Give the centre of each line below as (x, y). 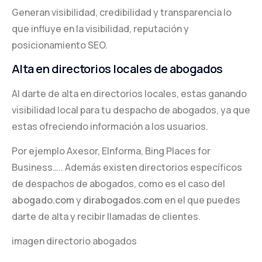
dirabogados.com (123, 200)
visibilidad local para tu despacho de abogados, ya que (131, 110)
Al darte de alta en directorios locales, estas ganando (129, 93)
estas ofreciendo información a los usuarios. (110, 126)
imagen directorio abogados (74, 241)
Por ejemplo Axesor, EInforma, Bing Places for (111, 151)
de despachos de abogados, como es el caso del (118, 183)
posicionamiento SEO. (60, 45)
